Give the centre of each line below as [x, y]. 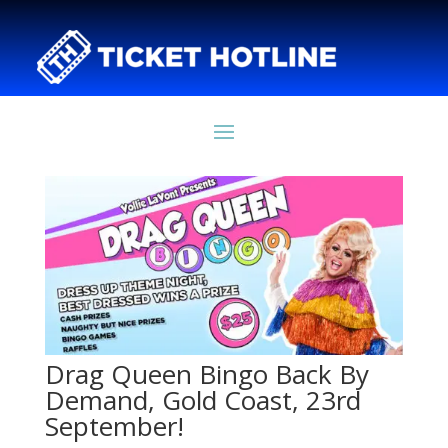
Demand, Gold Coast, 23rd [202, 400]
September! [114, 426]
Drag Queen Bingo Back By [206, 374]
